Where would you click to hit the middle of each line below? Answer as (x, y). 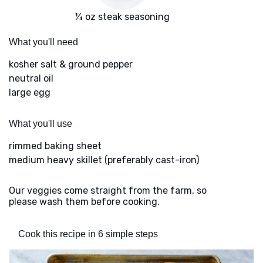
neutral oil (31, 79)
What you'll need (43, 42)
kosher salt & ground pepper (71, 65)
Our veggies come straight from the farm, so (108, 191)
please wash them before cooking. (84, 202)
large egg (30, 93)
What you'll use (41, 124)
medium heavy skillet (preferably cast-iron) (104, 160)
